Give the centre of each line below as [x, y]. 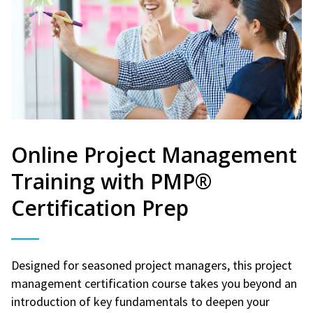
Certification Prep [100, 208]
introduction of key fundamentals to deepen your [140, 301]
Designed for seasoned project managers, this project [152, 265]
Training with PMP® [111, 181]
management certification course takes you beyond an [154, 283]
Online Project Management [154, 154]
